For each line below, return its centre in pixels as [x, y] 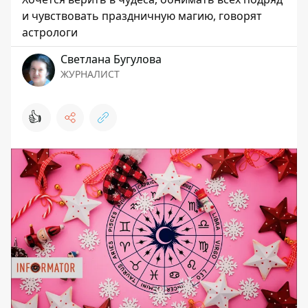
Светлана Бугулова [111, 59]
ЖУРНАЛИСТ [90, 74]
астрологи [50, 33]
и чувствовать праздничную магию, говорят [142, 16]
